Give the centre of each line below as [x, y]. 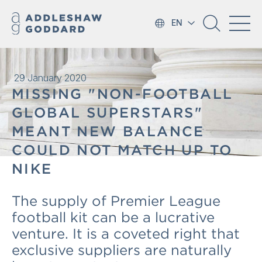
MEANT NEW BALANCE [108, 131]
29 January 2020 [50, 78]
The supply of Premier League [116, 201]
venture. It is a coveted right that [126, 234]
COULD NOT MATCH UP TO [122, 150]
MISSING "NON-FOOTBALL [123, 94]
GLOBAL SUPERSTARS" [108, 113]
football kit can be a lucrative [113, 217]
